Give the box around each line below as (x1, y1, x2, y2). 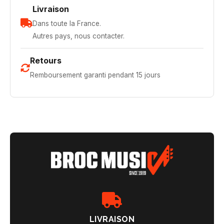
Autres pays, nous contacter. (32, 32, 124, 40)
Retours (30, 55, 61, 65)
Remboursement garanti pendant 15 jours (30, 71, 160, 79)
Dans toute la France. (32, 19, 101, 27)
